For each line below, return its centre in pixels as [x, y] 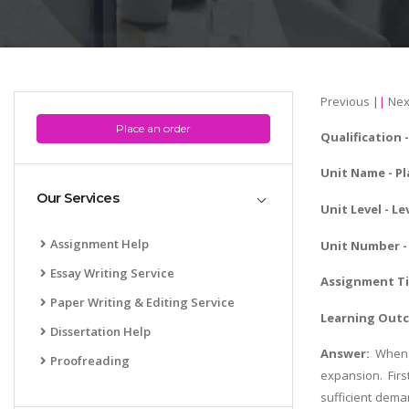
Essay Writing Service [112, 273]
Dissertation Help [100, 331]
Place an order [153, 128]
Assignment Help [100, 243]
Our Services [78, 199]
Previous [345, 101]
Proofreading [90, 360]
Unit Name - [358, 173]
